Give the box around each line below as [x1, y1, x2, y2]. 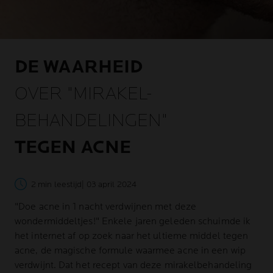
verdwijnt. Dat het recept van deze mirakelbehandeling [15, 260, 252, 271]
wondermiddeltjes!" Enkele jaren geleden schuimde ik [15, 216, 251, 227]
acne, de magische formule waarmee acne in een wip [15, 245, 246, 257]
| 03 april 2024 [82, 179, 136, 190]
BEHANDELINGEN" [15, 110, 168, 132]
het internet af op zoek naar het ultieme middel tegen [15, 230, 249, 242]
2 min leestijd [31, 179, 82, 190]
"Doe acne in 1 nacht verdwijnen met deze [15, 201, 197, 213]
